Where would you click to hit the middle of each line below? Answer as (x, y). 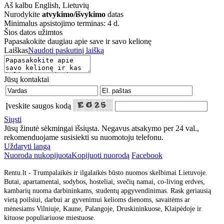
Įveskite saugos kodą (38, 105)
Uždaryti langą (27, 146)
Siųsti (13, 119)
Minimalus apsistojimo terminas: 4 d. (62, 23)
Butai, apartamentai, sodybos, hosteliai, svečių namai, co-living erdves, (104, 181)
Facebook (147, 155)
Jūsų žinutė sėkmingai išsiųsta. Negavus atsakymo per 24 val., (101, 128)
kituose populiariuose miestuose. (50, 217)
